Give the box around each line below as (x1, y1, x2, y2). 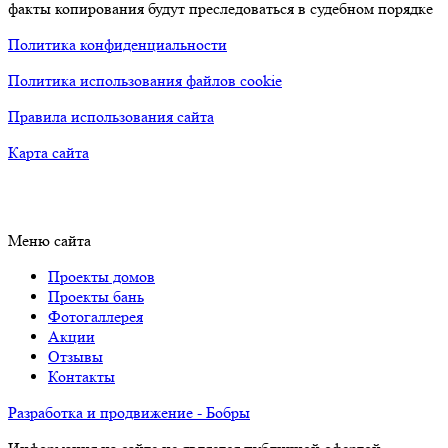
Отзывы (48, 347, 103, 367)
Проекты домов (48, 267, 155, 287)
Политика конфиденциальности (8, 35, 227, 55)
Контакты (48, 367, 115, 387)
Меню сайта (8, 231, 91, 251)
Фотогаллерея (48, 307, 143, 327)
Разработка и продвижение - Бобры (8, 403, 250, 423)
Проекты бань (48, 287, 144, 307)
